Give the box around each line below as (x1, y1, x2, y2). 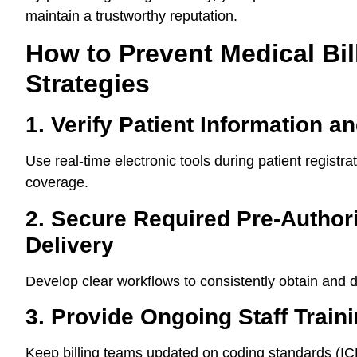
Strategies (25, 69, 150, 99)
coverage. (25, 175, 88, 191)
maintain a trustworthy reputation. (25, 8, 237, 25)
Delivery (25, 232, 114, 257)
